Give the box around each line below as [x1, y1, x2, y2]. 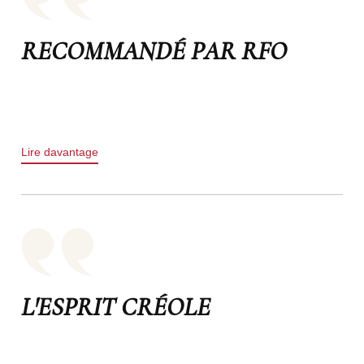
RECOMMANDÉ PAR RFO [20, 34, 287, 67]
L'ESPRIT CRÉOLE [20, 290, 210, 323]
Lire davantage [20, 145, 98, 158]
